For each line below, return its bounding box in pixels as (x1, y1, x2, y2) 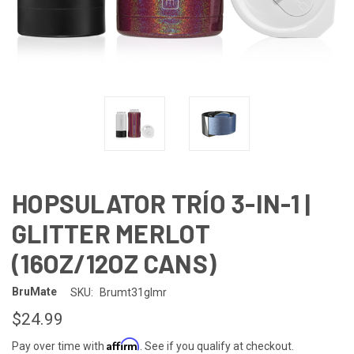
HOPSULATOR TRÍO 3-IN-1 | (12, 187, 311, 218)
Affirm (107, 337, 140, 351)
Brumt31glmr (99, 285, 167, 299)
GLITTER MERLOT (12, 217, 211, 248)
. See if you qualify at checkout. (140, 339, 294, 352)
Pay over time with (12, 339, 107, 352)
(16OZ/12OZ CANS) (12, 247, 217, 278)
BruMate (12, 285, 57, 299)
